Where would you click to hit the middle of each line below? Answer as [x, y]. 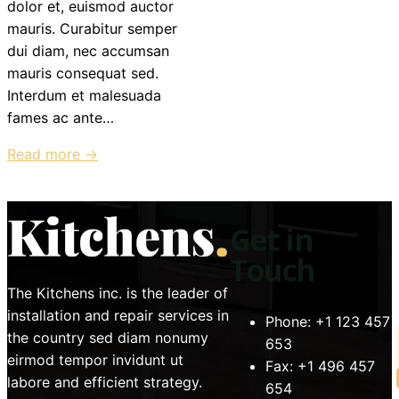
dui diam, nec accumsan [88, 50]
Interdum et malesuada [84, 95]
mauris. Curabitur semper [92, 28]
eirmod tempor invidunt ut [95, 359]
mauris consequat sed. [83, 73]
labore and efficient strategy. [105, 382]
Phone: [288, 321]
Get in [272, 240]
